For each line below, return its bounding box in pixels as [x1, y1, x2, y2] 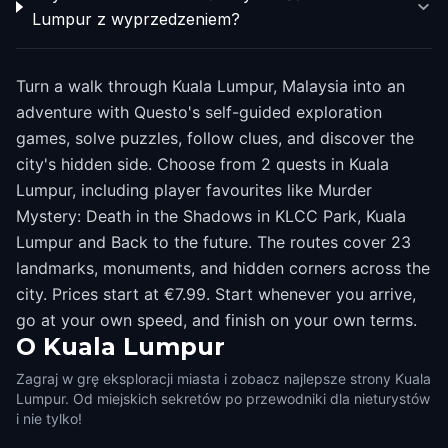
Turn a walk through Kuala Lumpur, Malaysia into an [16, 76, 405, 96]
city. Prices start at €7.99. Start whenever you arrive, [16, 284, 416, 304]
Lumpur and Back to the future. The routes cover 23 [16, 232, 411, 252]
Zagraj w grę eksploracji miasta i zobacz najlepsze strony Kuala [16, 370, 431, 387]
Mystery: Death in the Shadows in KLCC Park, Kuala [16, 206, 406, 226]
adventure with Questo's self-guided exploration [16, 102, 382, 122]
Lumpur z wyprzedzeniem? [31, 9, 240, 29]
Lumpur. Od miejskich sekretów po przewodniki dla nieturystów [16, 390, 430, 407]
